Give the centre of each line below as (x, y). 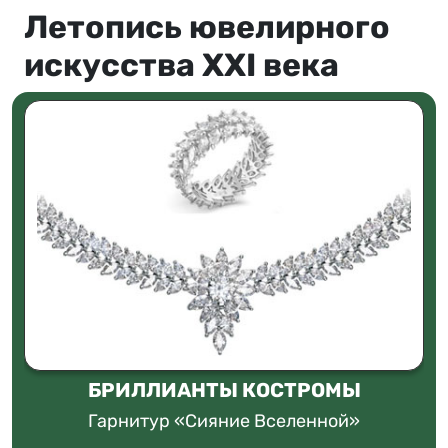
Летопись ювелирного (207, 27)
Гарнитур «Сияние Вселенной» (224, 420)
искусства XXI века (181, 65)
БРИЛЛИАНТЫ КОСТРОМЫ (224, 389)
